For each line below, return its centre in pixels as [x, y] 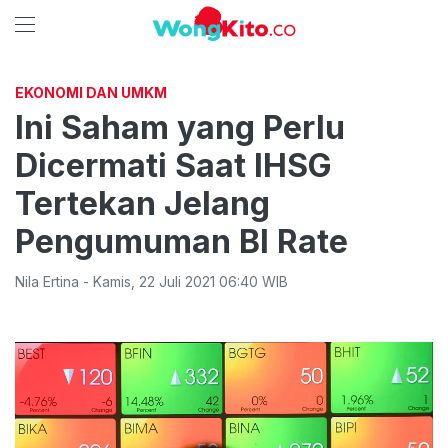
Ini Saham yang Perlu [180, 127]
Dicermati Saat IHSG [173, 165]
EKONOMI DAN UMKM [91, 92]
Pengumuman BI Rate [181, 241]
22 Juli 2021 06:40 [198, 281]
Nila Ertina [47, 281]
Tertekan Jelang [142, 203]
